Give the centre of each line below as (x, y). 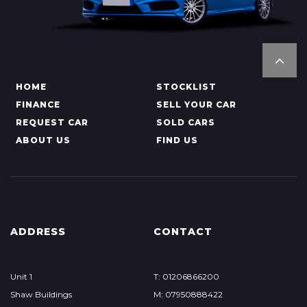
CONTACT (183, 232)
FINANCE (38, 105)
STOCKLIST (186, 87)
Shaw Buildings (41, 294)
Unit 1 (21, 277)
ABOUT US (43, 140)
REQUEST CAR (52, 122)
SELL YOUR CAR (196, 105)
